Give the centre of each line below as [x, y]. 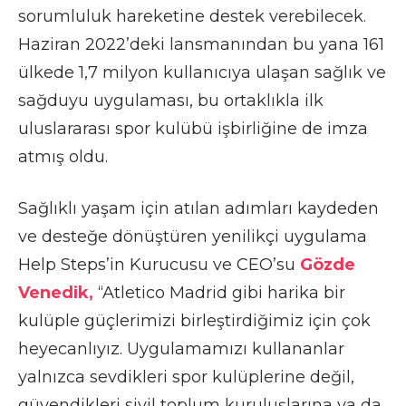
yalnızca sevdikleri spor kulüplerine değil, [186, 377]
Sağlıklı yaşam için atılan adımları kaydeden [198, 208]
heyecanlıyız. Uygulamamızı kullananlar [181, 348]
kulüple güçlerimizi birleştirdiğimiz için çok [194, 320]
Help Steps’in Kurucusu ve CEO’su [159, 264]
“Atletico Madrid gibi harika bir [219, 292]
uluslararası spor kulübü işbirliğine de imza [193, 128]
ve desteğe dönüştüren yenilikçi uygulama [193, 236]
